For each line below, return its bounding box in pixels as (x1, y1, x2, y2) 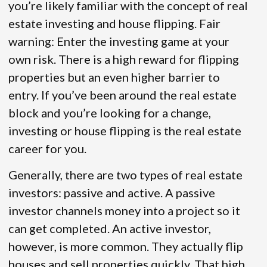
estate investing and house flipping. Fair (8, 16, 221, 31)
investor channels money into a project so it (8, 203, 240, 218)
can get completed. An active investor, (8, 221, 211, 236)
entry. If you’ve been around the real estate (8, 88, 237, 103)
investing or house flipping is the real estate (8, 123, 241, 138)
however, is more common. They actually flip (8, 239, 243, 254)
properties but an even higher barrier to (8, 70, 220, 85)
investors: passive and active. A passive (8, 185, 215, 200)
